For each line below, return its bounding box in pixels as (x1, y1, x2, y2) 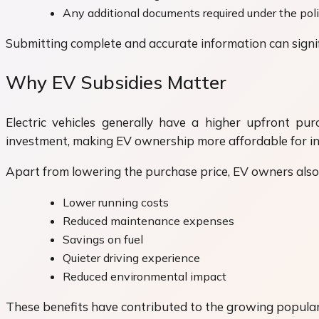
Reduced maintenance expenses (63, 213, 234, 228)
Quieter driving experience (63, 250, 200, 265)
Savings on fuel (63, 231, 143, 246)
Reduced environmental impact (63, 268, 226, 283)
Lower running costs (63, 194, 169, 209)
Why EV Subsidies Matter (6, 70, 226, 95)
